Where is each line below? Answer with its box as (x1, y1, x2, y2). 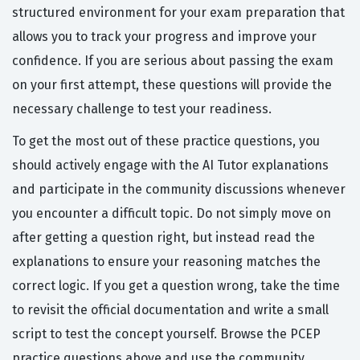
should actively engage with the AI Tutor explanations (12, 157, 329, 174)
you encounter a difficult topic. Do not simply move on (12, 206, 331, 222)
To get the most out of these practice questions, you (12, 133, 320, 149)
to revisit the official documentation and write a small (12, 302, 329, 318)
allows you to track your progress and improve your (12, 29, 317, 45)
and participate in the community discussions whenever (12, 182, 346, 198)
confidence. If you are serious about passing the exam (12, 53, 333, 69)
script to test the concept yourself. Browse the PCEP (12, 326, 321, 342)
